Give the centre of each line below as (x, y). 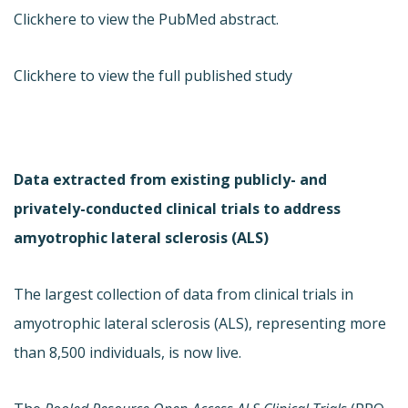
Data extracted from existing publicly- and (170, 179)
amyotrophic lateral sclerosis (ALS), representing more (200, 323)
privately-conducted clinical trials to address (177, 208)
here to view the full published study (168, 75)
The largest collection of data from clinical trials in (184, 294)
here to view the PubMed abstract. (162, 19)
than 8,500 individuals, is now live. (127, 352)
